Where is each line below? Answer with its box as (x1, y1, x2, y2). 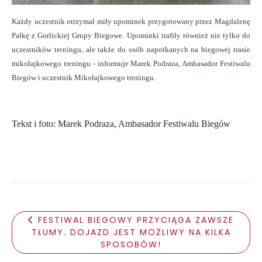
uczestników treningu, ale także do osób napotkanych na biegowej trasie (12, 45, 250, 54)
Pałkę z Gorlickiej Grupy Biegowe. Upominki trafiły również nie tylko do (12, 31, 250, 40)
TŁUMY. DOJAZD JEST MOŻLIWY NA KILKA (31, 226, 231, 239)
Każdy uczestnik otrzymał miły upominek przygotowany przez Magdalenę (12, 17, 250, 26)
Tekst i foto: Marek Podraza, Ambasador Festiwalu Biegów (12, 119, 230, 129)
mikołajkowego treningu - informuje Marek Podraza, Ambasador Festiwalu (12, 59, 250, 68)
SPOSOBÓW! (101, 239, 161, 251)
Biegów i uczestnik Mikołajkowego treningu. (12, 73, 156, 82)
